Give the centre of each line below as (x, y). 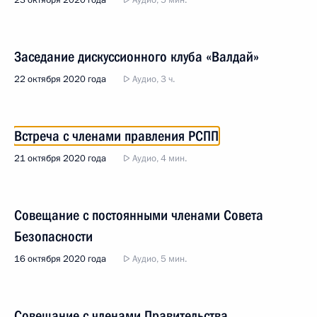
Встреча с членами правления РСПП (116, 136)
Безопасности (53, 236)
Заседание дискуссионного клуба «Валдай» (137, 57)
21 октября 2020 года (60, 158)
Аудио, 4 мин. (158, 158)
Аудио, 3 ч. (152, 79)
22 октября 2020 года (60, 79)
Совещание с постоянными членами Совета (139, 215)
